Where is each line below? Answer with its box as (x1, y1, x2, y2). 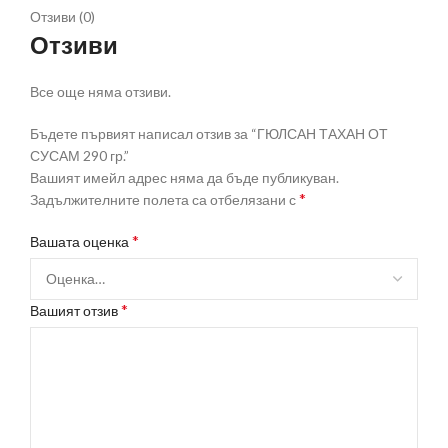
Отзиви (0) (30, 7, 95, 25)
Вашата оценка (30, 232, 132, 250)
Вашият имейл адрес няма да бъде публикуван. (30, 168, 339, 186)
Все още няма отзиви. (30, 82, 171, 100)
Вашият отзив (30, 301, 121, 319)
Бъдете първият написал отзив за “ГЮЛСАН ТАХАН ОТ (30, 124, 388, 142)
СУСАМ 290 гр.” (30, 146, 129, 164)
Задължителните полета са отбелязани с (30, 190, 299, 208)
